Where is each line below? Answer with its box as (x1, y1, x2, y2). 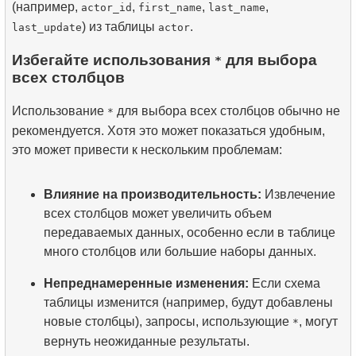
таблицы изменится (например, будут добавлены (44, 296, 333, 309)
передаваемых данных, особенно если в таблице (44, 226, 335, 239)
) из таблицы (82, 19, 158, 33)
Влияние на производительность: (44, 188, 261, 201)
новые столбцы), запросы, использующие (44, 315, 292, 328)
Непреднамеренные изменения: (44, 277, 249, 290)
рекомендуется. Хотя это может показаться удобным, (12, 124, 325, 137)
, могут (299, 315, 338, 328)
